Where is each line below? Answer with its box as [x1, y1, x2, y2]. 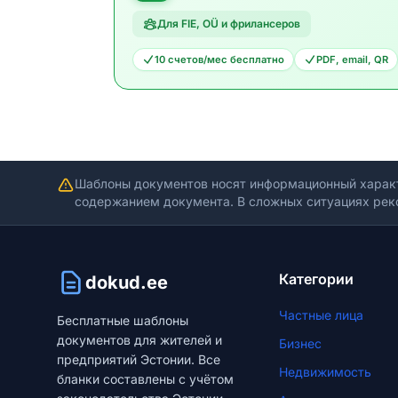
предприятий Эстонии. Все [57, 352, 220, 367]
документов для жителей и [57, 332, 222, 347]
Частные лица [278, 307, 363, 322]
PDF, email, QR [316, 53, 388, 66]
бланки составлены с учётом [57, 371, 234, 386]
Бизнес [278, 336, 322, 351]
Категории [278, 270, 354, 288]
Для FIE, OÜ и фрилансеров [157, 17, 300, 30]
